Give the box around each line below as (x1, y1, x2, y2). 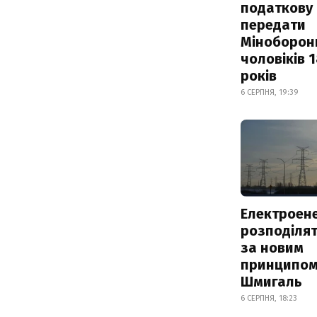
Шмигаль (241, 272, 302, 290)
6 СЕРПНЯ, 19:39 (241, 87, 299, 97)
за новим (241, 238, 304, 256)
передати (241, 16, 306, 33)
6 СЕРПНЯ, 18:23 (241, 293, 297, 303)
